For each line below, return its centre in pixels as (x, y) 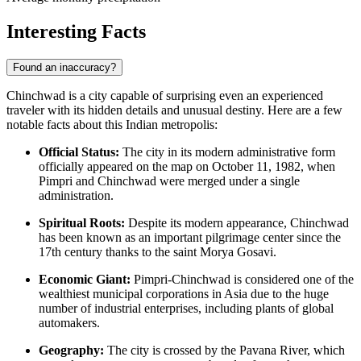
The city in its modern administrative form (227, 152)
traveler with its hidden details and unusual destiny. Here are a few (174, 110)
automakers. (69, 323)
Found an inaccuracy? (64, 68)
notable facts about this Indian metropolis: (112, 125)
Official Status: (79, 152)
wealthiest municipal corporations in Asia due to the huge (184, 294)
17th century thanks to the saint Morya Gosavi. (158, 252)
